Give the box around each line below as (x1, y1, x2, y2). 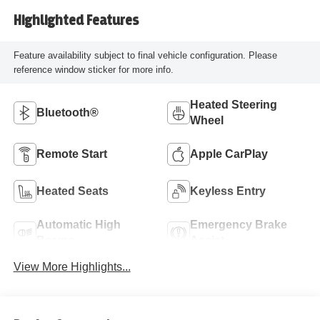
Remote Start (36, 147, 107, 160)
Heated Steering (190, 98, 277, 111)
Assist (190, 234, 224, 246)
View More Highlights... (13, 261, 131, 274)
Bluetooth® (36, 106, 99, 119)
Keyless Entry (190, 184, 266, 197)
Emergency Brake (190, 218, 287, 231)
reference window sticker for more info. (13, 64, 174, 75)
